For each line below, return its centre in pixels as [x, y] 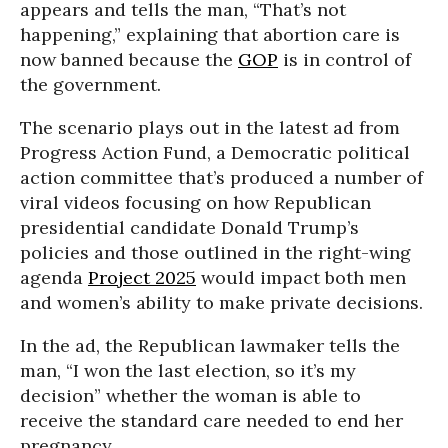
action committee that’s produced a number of [221, 177]
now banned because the [129, 59]
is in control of [344, 59]
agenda [54, 277]
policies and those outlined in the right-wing [215, 252]
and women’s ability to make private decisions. [221, 302]
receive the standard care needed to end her [211, 420]
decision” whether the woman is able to [190, 395]
